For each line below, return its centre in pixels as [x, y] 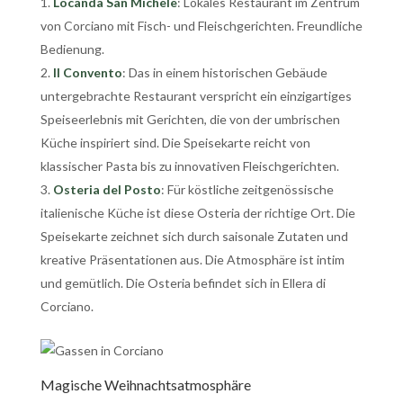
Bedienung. [72, 49]
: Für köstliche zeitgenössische [247, 189]
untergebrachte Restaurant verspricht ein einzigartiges [196, 95]
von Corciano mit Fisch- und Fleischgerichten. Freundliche [201, 25]
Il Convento [87, 72]
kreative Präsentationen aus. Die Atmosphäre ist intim [192, 259]
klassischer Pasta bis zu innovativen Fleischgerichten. [189, 166]
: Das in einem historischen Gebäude [224, 72]
